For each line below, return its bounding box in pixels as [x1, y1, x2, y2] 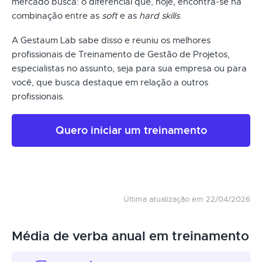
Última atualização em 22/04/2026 [123, 194, 250, 204]
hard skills [139, 10, 180, 21]
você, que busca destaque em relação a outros [12, 77, 208, 88]
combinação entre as [12, 10, 102, 21]
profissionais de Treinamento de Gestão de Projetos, [12, 49, 230, 60]
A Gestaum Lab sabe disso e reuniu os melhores [12, 35, 211, 46]
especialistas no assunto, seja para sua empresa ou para [12, 63, 247, 74]
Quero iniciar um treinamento [55, 123, 207, 137]
